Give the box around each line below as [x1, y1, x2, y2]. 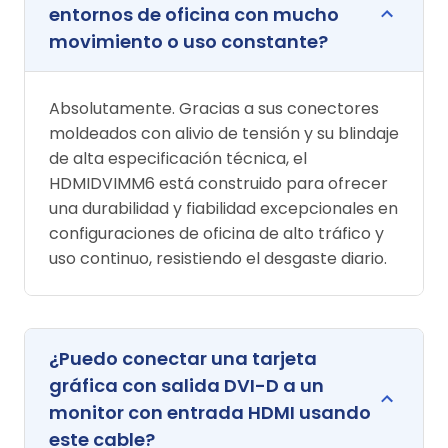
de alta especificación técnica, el [49, 146, 307, 170]
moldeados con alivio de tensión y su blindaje [49, 121, 399, 145]
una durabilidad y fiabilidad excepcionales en [49, 196, 398, 220]
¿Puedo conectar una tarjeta [49, 345, 317, 371]
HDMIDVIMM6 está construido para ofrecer [49, 171, 388, 195]
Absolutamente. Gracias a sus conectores [49, 96, 379, 120]
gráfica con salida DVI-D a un [49, 372, 324, 398]
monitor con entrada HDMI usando [49, 399, 371, 425]
